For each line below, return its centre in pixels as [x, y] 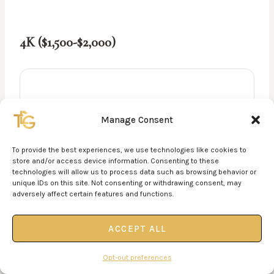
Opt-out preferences [137, 257]
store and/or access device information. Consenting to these [116, 161]
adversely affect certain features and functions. [93, 194]
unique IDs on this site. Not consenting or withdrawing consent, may [127, 183]
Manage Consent [137, 120]
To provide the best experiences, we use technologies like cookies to [129, 150]
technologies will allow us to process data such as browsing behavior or [134, 172]
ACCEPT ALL [137, 228]
